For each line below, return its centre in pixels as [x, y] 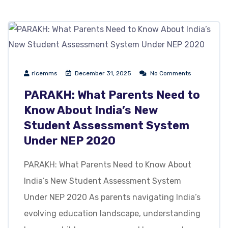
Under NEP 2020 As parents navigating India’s [112, 197]
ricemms [45, 73]
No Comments [171, 73]
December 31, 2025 [103, 73]
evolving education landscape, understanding [112, 213]
